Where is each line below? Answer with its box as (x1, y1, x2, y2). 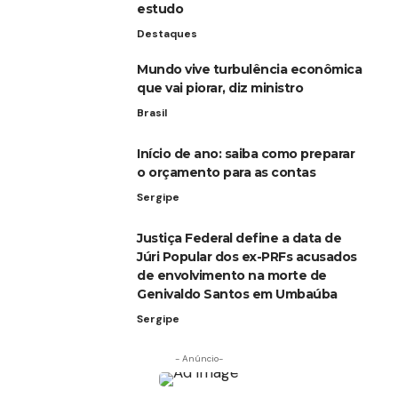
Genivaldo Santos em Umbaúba (137, 285, 338, 302)
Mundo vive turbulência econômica (137, 60, 362, 77)
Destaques (137, 26, 197, 41)
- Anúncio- (175, 352, 223, 364)
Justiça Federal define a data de (137, 229, 341, 246)
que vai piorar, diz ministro (137, 79, 303, 96)
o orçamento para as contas (137, 163, 315, 180)
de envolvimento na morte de (137, 267, 327, 283)
